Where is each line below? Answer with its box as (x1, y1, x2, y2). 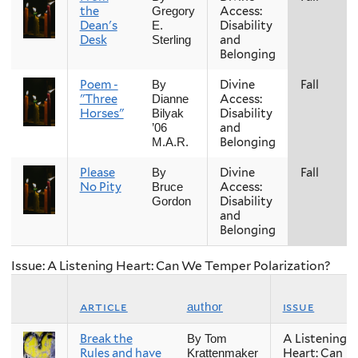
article (79, 300, 128, 315)
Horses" (79, 105, 124, 121)
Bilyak (151, 106, 184, 120)
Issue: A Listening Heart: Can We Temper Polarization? (11, 258, 331, 274)
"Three (79, 91, 117, 106)
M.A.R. (151, 135, 189, 149)
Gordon (151, 194, 191, 208)
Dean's (79, 18, 117, 33)
